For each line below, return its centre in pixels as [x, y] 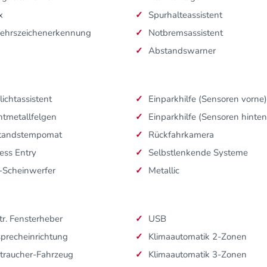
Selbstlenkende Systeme [198, 153]
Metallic [164, 171]
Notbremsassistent [186, 33]
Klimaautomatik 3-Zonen [198, 255]
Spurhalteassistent [185, 15]
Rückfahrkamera [181, 135]
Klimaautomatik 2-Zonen [198, 237]
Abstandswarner [182, 51]
